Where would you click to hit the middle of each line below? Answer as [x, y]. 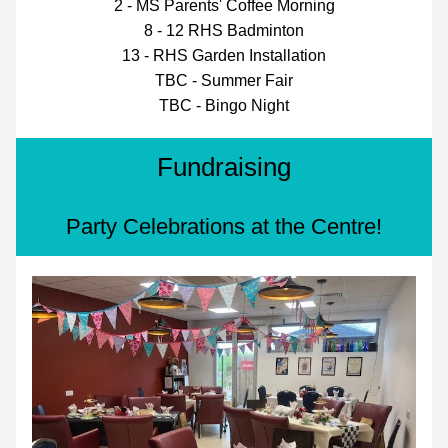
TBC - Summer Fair [224, 80]
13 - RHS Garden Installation [224, 55]
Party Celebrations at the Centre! [224, 226]
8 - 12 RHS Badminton [224, 30]
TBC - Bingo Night [224, 105]
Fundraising [224, 167]
